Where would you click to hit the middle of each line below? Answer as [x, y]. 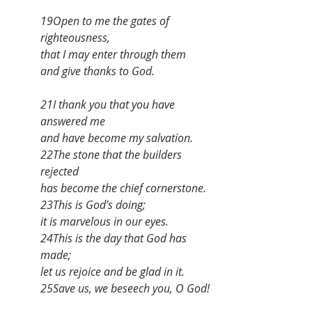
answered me [73, 121]
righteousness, [75, 37]
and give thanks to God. [97, 71]
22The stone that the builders [112, 154]
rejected [60, 171]
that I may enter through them [113, 54]
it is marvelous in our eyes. [104, 221]
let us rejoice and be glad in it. [112, 271]
